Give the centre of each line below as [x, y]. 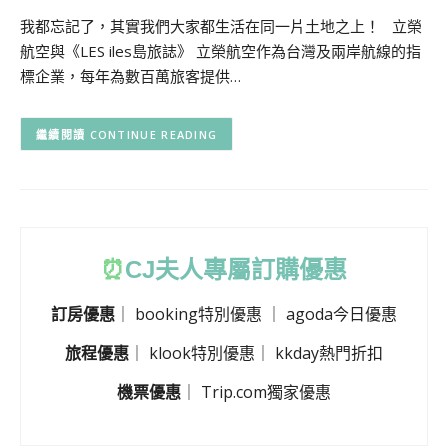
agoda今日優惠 [341, 314]
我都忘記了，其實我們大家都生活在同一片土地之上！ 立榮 [221, 25]
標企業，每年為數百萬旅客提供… [130, 75]
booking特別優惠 [198, 314]
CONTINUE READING [153, 134]
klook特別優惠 [202, 352]
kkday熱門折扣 [329, 352]
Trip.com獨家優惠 [266, 391]
